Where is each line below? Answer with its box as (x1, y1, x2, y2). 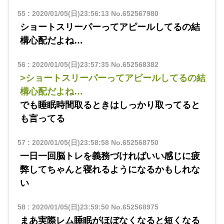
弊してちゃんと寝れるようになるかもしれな (19, 164, 200, 175)
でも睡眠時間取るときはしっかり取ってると (19, 100, 200, 110)
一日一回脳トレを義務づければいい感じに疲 (19, 151, 200, 161)
